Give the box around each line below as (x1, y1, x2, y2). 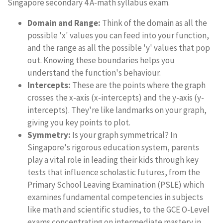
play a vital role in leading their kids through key (27, 154, 199, 165)
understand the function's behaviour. (27, 67, 161, 78)
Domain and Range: (27, 17, 101, 28)
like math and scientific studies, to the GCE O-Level (27, 204, 210, 215)
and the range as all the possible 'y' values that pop (27, 42, 210, 53)
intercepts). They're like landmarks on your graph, (27, 105, 207, 115)
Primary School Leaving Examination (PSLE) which (27, 179, 204, 190)
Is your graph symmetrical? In (71, 129, 177, 140)
